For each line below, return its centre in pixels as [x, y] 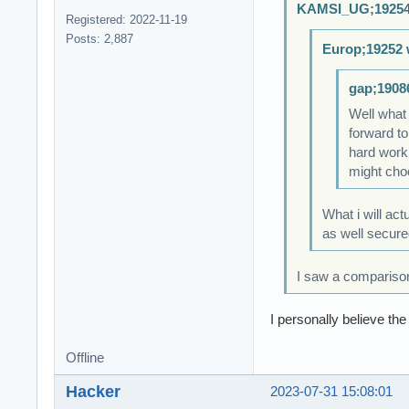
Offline [85, 358]
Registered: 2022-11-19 [126, 19]
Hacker [93, 391]
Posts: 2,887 [100, 38]
